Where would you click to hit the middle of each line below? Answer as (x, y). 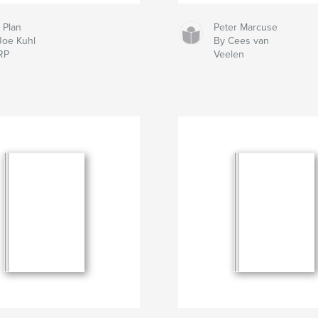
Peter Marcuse (245, 27)
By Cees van (241, 40)
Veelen (229, 54)
